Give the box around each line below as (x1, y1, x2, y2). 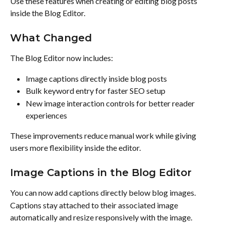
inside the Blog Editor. (10, 8, 85, 18)
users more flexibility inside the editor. (10, 142, 141, 152)
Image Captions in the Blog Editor (10, 166, 192, 179)
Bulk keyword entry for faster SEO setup (26, 86, 165, 96)
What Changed (10, 32, 92, 44)
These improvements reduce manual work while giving (10, 130, 198, 140)
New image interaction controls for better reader (26, 98, 196, 108)
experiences (26, 110, 67, 120)
